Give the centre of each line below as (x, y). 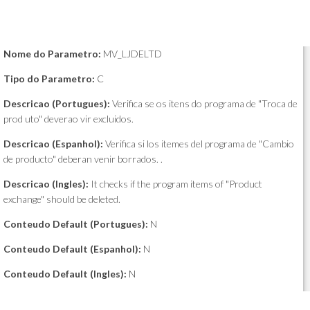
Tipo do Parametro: (49, 79)
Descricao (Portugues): (57, 103)
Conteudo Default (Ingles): (65, 274)
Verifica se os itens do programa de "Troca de (204, 103)
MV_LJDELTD (131, 54)
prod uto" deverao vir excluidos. (69, 119)
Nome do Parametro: (52, 54)
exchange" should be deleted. (62, 199)
